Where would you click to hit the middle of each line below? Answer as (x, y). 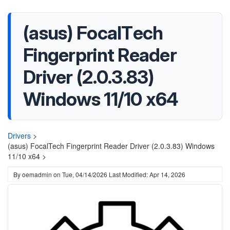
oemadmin (37, 174)
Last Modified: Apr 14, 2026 (147, 174)
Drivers (19, 136)
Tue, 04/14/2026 (85, 174)
